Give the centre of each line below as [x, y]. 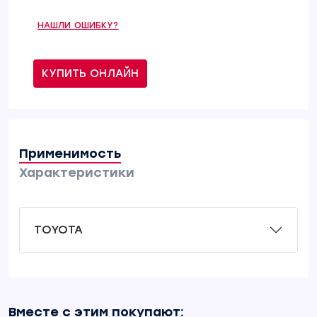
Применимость [70, 154]
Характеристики [77, 173]
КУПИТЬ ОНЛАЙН [90, 74]
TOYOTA [58, 230]
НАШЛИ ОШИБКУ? [78, 25]
